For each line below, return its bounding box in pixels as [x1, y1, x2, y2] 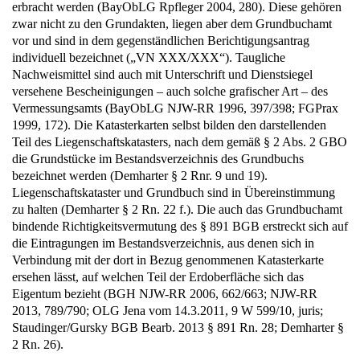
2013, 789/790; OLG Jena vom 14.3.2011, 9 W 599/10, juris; [12, 304, 323, 318]
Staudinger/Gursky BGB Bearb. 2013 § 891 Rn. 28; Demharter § [12, 321, 344, 335]
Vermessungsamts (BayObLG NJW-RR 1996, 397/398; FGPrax [12, 101, 338, 116]
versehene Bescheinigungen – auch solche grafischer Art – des [12, 84, 328, 99]
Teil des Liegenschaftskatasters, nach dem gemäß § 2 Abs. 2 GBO [12, 135, 347, 149]
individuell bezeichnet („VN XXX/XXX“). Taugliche [12, 51, 285, 65]
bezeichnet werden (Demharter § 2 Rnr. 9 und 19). [12, 169, 268, 183]
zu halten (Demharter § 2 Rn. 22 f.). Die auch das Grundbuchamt [12, 202, 342, 217]
